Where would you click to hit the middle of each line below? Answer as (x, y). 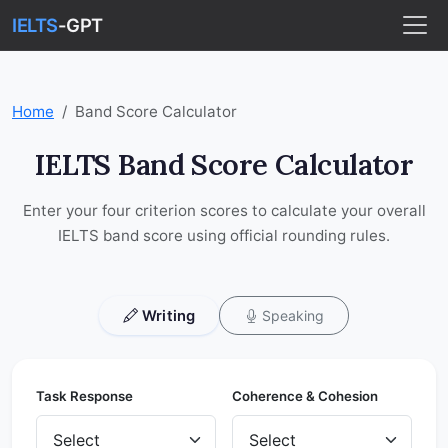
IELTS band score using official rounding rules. (224, 236)
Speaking (293, 316)
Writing (169, 315)
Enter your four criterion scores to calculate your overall (224, 211)
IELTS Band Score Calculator (224, 165)
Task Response (84, 396)
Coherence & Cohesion (305, 396)
